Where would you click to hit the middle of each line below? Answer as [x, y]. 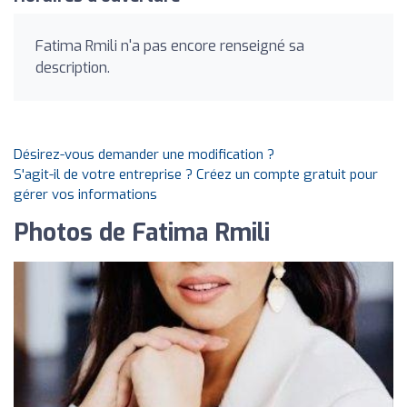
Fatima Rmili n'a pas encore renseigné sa [170, 46]
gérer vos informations [85, 194]
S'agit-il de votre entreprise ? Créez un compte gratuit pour [196, 174]
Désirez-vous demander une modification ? [144, 154]
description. [73, 68]
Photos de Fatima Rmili [142, 233]
